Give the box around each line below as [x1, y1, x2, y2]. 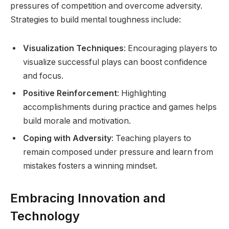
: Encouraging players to [124, 43, 217, 53]
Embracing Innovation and [10, 191, 166, 206]
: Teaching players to [111, 133, 191, 143]
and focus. [23, 71, 63, 81]
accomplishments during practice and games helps [23, 102, 217, 112]
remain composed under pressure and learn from [23, 147, 213, 157]
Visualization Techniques [23, 43, 124, 53]
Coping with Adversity [23, 133, 111, 143]
